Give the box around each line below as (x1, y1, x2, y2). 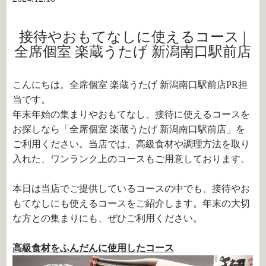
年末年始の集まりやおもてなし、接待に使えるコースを (12, 109, 251, 119)
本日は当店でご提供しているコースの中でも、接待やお (12, 183, 251, 194)
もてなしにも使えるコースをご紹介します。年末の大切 (12, 198, 251, 208)
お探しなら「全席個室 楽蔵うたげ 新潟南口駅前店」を (12, 124, 246, 134)
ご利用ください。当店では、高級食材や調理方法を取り (12, 139, 251, 149)
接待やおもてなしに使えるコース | (19, 29, 246, 45)
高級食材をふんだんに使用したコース (12, 243, 175, 253)
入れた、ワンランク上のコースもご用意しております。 (12, 154, 251, 164)
